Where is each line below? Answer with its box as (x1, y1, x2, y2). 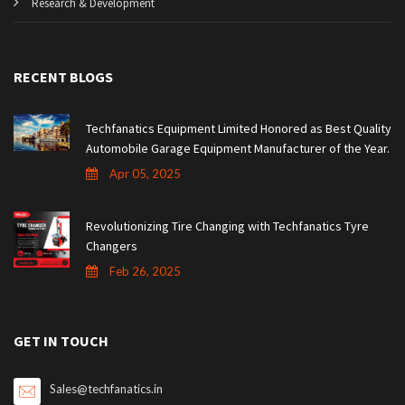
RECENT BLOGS (14, 67, 113, 86)
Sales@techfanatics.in (50, 381, 163, 396)
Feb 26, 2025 (107, 263, 181, 278)
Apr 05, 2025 (107, 165, 181, 181)
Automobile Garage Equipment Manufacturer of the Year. (86, 139, 390, 156)
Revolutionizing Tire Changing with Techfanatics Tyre (86, 217, 369, 234)
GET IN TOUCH (14, 331, 108, 350)
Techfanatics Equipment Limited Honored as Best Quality (86, 119, 391, 137)
